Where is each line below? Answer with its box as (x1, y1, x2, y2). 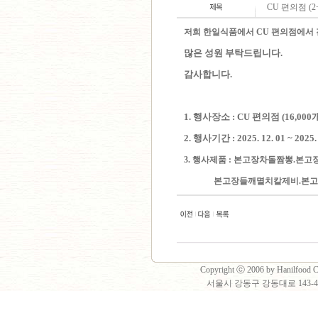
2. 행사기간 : (184, 133, 237, 143)
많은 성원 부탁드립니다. (184, 48, 283, 58)
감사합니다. (184, 69, 266, 79)
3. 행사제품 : (184, 155, 234, 165)
